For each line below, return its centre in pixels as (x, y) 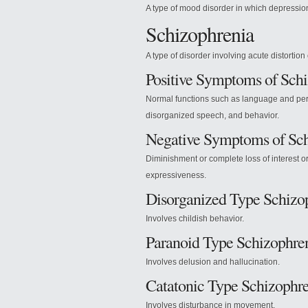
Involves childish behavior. (195, 219)
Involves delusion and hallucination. (213, 262)
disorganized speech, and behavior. (212, 115)
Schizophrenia (200, 34)
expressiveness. (176, 175)
